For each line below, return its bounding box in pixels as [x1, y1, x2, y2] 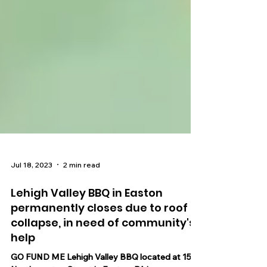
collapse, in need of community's [11, 245, 195, 260]
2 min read [63, 190, 100, 199]
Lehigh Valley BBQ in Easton [11, 215, 163, 230]
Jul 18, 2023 [11, 190, 52, 199]
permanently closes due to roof [11, 230, 188, 245]
